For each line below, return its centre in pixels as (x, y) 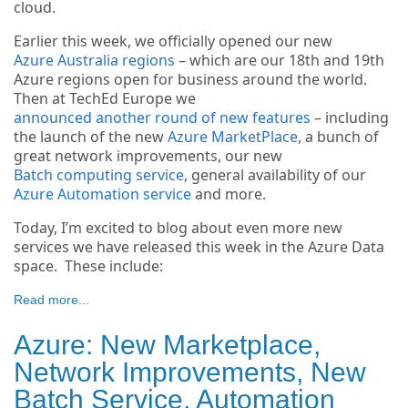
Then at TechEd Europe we (105, 99)
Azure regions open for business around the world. (192, 80)
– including (350, 118)
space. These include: (88, 266)
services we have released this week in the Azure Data (199, 247)
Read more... (51, 300)
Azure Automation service (102, 194)
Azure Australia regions (94, 61)
